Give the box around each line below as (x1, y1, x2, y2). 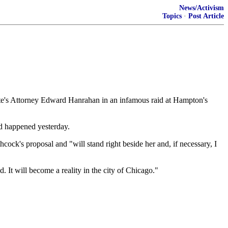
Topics (162, 12, 182, 20)
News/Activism (179, 4, 224, 12)
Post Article (188, 12, 224, 20)
